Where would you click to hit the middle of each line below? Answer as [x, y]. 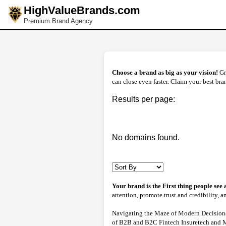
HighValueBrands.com [82, 10]
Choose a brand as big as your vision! [165, 72]
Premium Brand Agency [58, 21]
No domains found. [146, 137]
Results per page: [144, 99]
